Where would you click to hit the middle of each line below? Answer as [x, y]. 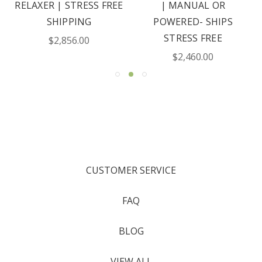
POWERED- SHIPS [193, 21]
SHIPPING [69, 21]
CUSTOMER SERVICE [131, 170]
